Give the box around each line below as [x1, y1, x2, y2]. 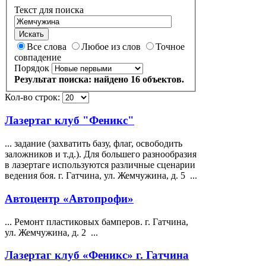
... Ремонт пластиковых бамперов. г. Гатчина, [5, 216, 188, 227]
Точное [156, 41, 185, 52]
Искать [19, 29, 44, 39]
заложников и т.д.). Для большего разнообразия [5, 149, 197, 160]
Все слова [27, 41, 69, 52]
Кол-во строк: [5, 91, 60, 102]
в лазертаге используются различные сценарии [5, 160, 195, 170]
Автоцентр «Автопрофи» [5, 192, 134, 205]
